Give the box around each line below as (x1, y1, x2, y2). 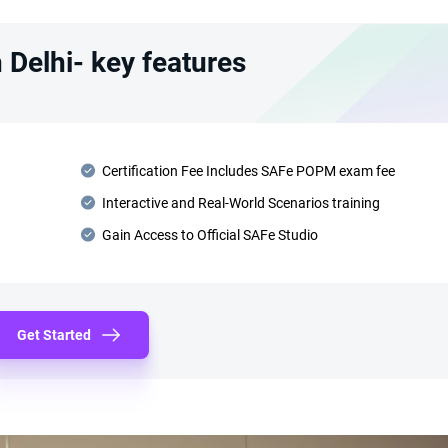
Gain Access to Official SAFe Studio (101, 227, 318, 243)
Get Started (16, 327, 91, 343)
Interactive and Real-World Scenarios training (101, 195, 380, 211)
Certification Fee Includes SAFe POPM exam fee (101, 163, 395, 179)
